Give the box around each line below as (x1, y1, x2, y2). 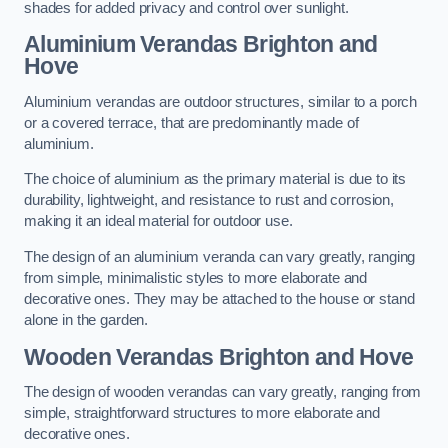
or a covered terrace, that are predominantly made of (24, 114, 359, 131)
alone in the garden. (24, 311, 149, 328)
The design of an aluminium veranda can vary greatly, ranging (24, 248, 416, 265)
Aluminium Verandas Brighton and (24, 31, 378, 58)
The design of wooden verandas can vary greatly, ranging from (24, 384, 422, 401)
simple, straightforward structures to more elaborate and (24, 405, 380, 422)
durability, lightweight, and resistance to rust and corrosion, (24, 192, 394, 209)
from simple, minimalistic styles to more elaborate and (24, 269, 368, 286)
